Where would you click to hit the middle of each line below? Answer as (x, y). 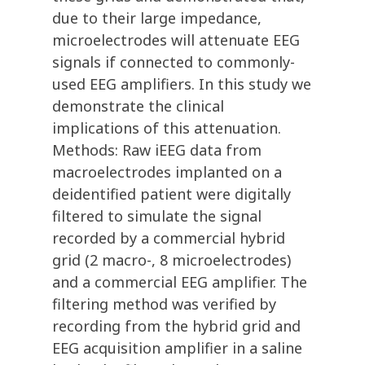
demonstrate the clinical (138, 106)
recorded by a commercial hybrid (169, 238)
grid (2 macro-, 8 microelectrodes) (172, 260)
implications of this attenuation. (167, 128)
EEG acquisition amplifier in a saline (177, 348)
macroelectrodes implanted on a (167, 172)
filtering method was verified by (164, 304)
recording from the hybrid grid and (176, 326)
